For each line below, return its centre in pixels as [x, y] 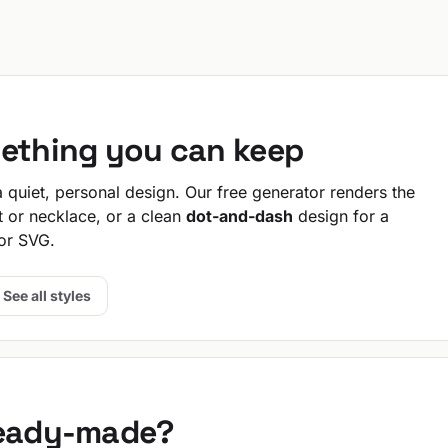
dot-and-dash [239, 216]
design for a [341, 216]
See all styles [47, 295]
